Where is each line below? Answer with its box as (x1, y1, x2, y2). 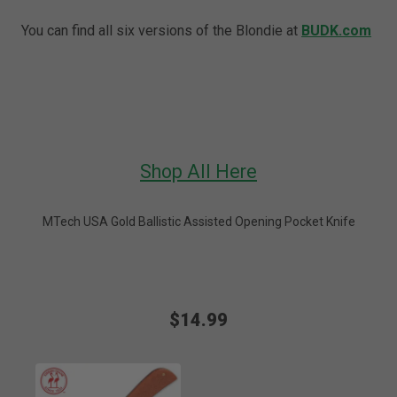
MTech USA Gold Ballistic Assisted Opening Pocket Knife (42, 214, 355, 229)
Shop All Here (140, 160, 257, 183)
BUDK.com (301, 21, 372, 39)
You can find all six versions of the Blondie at (21, 21, 302, 39)
